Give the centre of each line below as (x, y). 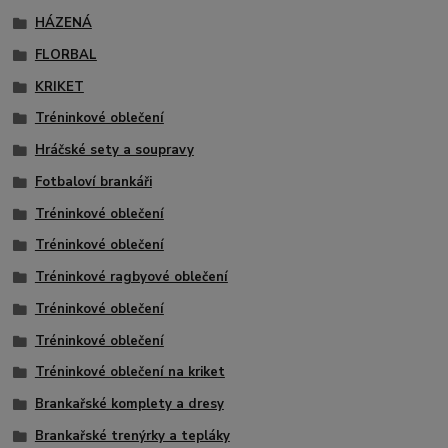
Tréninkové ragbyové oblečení (131, 277)
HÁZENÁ (63, 23)
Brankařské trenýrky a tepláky (132, 435)
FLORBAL (65, 54)
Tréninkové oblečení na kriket (129, 372)
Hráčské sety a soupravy (114, 150)
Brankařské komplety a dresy (129, 404)
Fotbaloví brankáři (93, 181)
